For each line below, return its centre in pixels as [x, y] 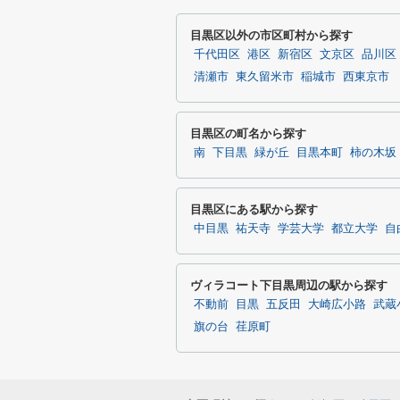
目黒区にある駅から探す [254, 209]
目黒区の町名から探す [248, 133]
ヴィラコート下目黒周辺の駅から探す [289, 285]
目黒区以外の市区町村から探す [271, 35]
